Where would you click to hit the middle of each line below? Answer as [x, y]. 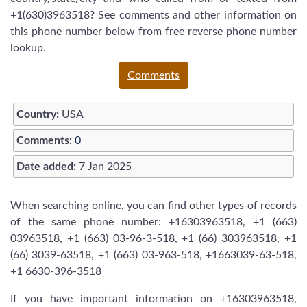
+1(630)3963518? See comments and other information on [153, 15]
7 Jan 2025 [104, 167]
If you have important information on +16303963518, [153, 299]
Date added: [46, 167]
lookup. [28, 48]
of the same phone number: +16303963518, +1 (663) [153, 222]
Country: [38, 114]
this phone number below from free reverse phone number [153, 32]
